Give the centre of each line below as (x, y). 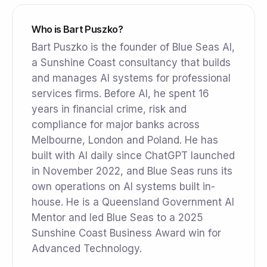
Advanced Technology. (87, 249)
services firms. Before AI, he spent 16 (120, 94)
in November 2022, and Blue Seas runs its (132, 171)
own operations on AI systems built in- (123, 187)
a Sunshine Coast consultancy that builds (131, 63)
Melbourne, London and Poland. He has (125, 140)
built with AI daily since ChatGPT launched (133, 156)
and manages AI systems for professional (131, 78)
